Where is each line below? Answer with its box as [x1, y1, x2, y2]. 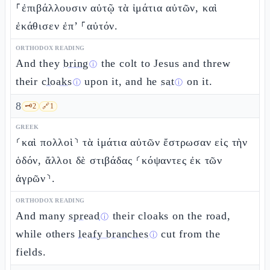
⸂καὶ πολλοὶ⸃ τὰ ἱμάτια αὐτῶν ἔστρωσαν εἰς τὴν [16, 136, 248, 148]
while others [16, 228, 79, 240]
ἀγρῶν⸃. [16, 172, 55, 184]
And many [16, 210, 69, 222]
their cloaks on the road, [108, 210, 231, 222]
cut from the [157, 228, 221, 240]
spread [69, 210, 101, 222]
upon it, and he [81, 75, 162, 87]
